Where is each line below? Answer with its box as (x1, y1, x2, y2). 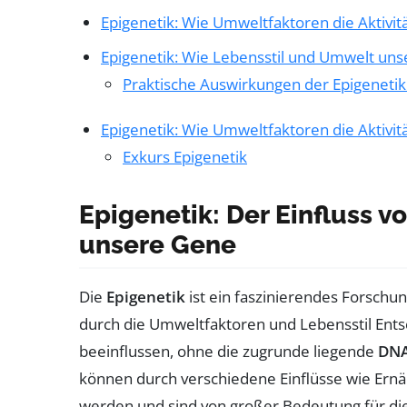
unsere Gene (79, 229, 236, 260)
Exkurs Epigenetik (123, 145, 247, 167)
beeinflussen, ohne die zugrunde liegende (79, 340, 378, 362)
